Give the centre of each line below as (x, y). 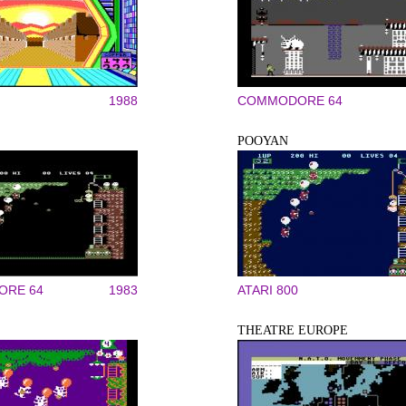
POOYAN (263, 141)
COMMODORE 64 (290, 101)
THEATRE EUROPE (293, 330)
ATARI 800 (268, 290)
